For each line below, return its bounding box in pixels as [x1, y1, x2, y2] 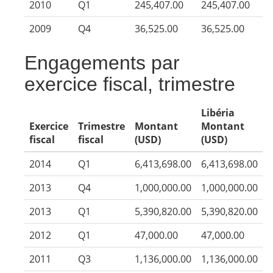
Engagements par [24, 52, 180, 74]
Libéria [201, 106, 235, 119]
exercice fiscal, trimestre [24, 73, 235, 95]
